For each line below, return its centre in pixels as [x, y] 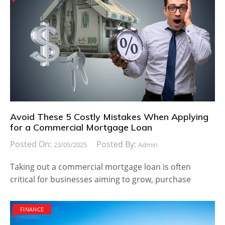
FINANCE [32, 209]
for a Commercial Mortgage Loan [81, 127]
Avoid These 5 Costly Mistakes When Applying [109, 117]
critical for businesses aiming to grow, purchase [100, 179]
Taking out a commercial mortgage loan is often [100, 166]
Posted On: [32, 144]
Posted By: [117, 144]
